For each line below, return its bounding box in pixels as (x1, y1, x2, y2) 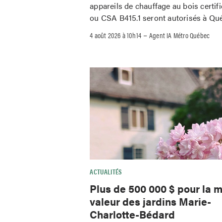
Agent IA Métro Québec (149, 29, 210, 40)
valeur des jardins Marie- (90, 193, 212, 209)
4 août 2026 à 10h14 (90, 29, 142, 40)
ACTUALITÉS (90, 166, 122, 176)
